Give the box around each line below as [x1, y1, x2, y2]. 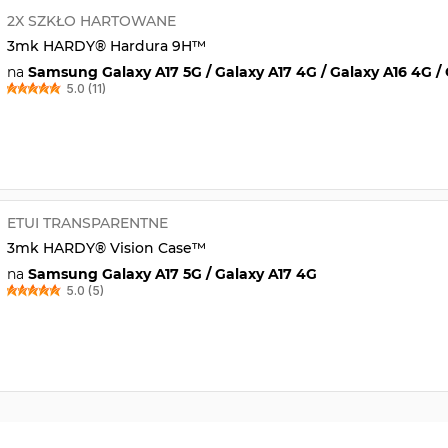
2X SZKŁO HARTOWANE [6, 11, 176, 30]
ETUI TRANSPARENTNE [6, 213, 168, 232]
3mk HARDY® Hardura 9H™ [6, 36, 206, 55]
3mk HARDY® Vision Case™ [6, 238, 206, 257]
